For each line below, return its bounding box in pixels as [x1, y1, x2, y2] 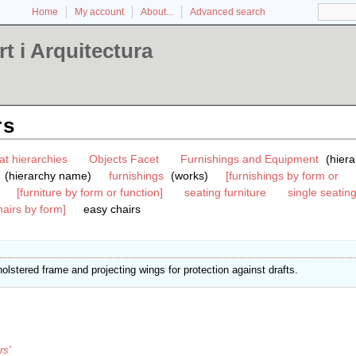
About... [141, 6, 173, 17]
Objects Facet [89, 153, 160, 166]
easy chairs [83, 203, 141, 216]
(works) [167, 169, 208, 183]
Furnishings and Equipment [180, 153, 319, 166]
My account [75, 6, 124, 17]
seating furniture [184, 186, 267, 199]
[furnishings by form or [226, 169, 339, 183]
